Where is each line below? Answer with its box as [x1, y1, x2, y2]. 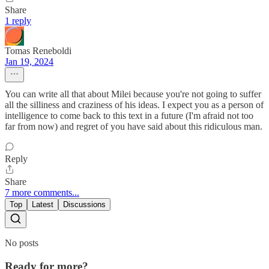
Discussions [63, 200, 106, 210]
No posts [5, 238, 38, 249]
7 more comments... [5, 187, 79, 198]
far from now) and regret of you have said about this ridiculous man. [5, 121, 262, 132]
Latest [32, 200, 53, 210]
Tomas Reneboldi [5, 46, 71, 56]
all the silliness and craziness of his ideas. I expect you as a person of [5, 100, 264, 110]
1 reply [5, 16, 31, 26]
